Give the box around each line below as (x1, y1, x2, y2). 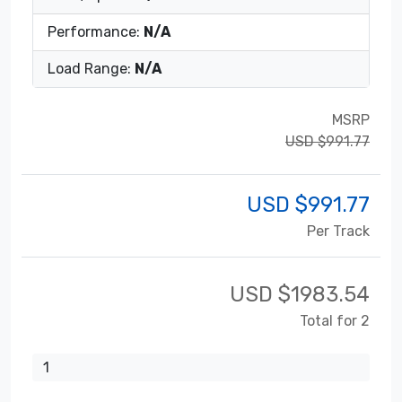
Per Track (307, 222, 370, 240)
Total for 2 (300, 311, 370, 329)
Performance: (48, 22, 144, 40)
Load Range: (48, 59, 135, 77)
